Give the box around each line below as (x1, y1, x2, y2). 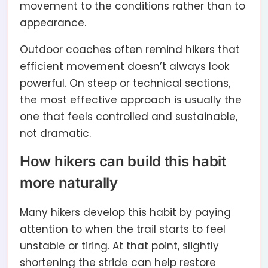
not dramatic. (20, 126, 91, 141)
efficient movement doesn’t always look (20, 59, 229, 74)
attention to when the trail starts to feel (20, 222, 226, 237)
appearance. (20, 16, 86, 31)
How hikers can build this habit (20, 153, 226, 170)
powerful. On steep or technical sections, (20, 76, 230, 91)
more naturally (20, 174, 118, 192)
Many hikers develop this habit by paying (20, 205, 231, 220)
